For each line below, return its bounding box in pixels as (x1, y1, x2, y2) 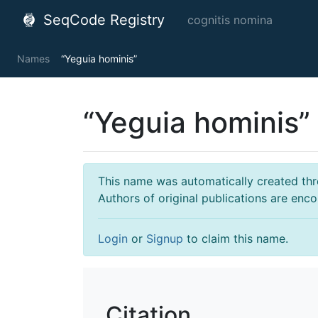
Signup (146, 231, 183, 246)
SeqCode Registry (39, 11, 165, 28)
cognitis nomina (187, 13, 273, 27)
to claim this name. (183, 231, 288, 246)
